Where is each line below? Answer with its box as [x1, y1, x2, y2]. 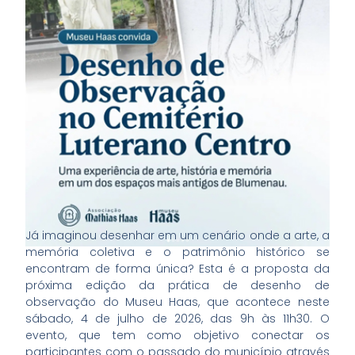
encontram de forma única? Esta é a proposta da [25, 261, 330, 277]
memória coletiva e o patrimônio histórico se [25, 244, 330, 261]
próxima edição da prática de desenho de [25, 277, 330, 294]
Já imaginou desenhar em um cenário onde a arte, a [25, 227, 330, 244]
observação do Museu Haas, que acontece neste [25, 294, 330, 311]
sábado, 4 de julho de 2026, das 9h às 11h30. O [25, 311, 330, 327]
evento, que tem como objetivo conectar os [25, 327, 330, 344]
